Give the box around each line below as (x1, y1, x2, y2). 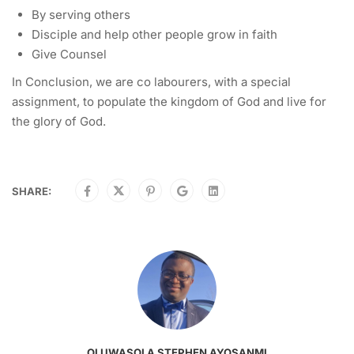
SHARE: (12, 185, 51, 198)
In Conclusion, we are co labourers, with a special (12, 74, 291, 90)
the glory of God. (12, 114, 106, 130)
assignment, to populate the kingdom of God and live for (12, 94, 326, 110)
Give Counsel (32, 47, 107, 62)
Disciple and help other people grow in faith (32, 27, 277, 43)
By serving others (32, 7, 130, 23)
